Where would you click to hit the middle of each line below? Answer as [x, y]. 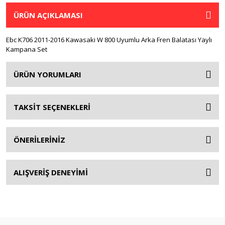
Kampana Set [27, 49]
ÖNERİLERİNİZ [39, 140]
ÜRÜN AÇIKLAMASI [48, 15]
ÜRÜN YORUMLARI [47, 74]
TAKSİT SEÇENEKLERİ [52, 107]
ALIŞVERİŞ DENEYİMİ [51, 172]
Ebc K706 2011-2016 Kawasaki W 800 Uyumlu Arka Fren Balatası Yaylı [109, 40]
